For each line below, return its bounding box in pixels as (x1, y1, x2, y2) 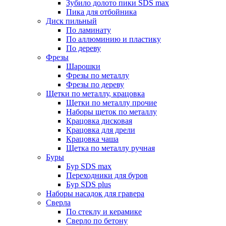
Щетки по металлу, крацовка (46, 89, 145, 98)
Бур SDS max (66, 162, 111, 171)
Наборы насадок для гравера (46, 189, 144, 198)
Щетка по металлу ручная (66, 144, 155, 152)
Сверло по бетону (66, 216, 128, 225)
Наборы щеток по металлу (66, 107, 157, 116)
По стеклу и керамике (66, 207, 142, 216)
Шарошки (66, 62, 100, 71)
